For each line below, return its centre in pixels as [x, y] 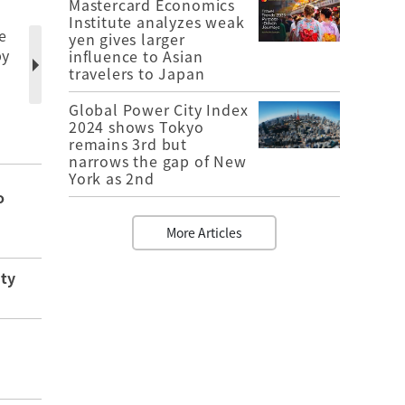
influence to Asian [136, 56]
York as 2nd [112, 178]
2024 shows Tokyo [137, 126]
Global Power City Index [159, 109]
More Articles [204, 232]
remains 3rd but [128, 143]
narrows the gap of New [158, 160]
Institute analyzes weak [157, 21]
